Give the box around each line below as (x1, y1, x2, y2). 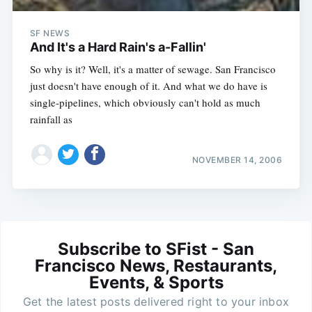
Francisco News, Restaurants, (35, 256, 277, 276)
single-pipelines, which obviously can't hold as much (29, 95, 260, 109)
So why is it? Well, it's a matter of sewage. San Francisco (29, 61, 276, 76)
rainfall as (29, 111, 72, 126)
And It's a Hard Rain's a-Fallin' (29, 39, 206, 54)
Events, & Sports (88, 272, 224, 293)
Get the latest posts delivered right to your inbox (23, 295, 289, 309)
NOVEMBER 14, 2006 (192, 155, 283, 166)
